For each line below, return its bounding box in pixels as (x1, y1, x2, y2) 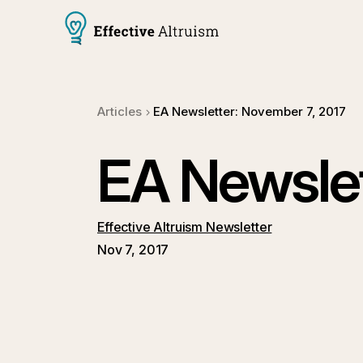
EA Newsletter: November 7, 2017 (153, 104, 346, 119)
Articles (97, 104, 142, 119)
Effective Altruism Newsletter (97, 219, 272, 235)
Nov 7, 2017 (97, 241, 169, 258)
